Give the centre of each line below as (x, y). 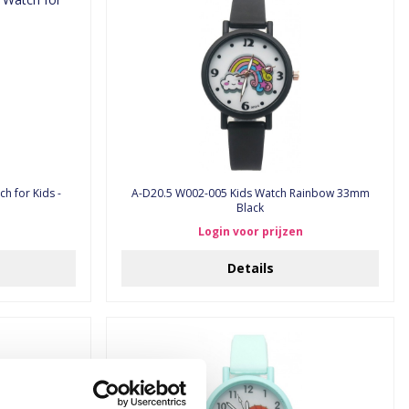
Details (250, 268)
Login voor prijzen (250, 231)
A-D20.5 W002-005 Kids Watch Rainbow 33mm (153, 193)
